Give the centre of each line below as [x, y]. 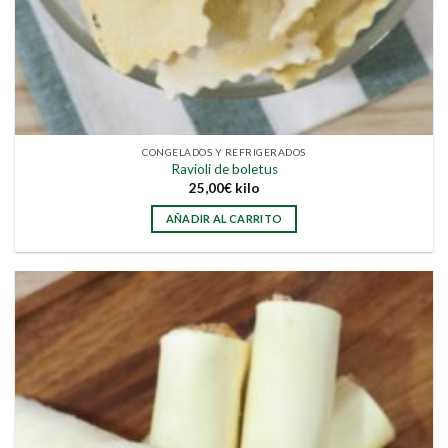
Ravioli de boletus [224, 169]
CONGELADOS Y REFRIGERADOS [224, 151]
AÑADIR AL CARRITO [224, 219]
